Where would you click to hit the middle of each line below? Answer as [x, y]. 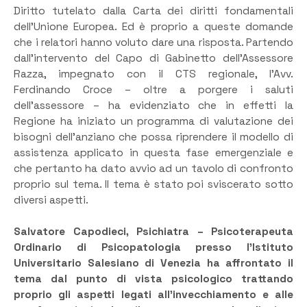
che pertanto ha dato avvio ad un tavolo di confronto [153, 169]
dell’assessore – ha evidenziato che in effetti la [153, 106]
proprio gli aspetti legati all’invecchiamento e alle [153, 295]
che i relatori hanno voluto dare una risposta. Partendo [153, 42]
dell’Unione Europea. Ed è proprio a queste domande [153, 27]
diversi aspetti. [51, 200]
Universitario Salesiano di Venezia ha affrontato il [153, 263]
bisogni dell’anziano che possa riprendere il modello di [153, 137]
